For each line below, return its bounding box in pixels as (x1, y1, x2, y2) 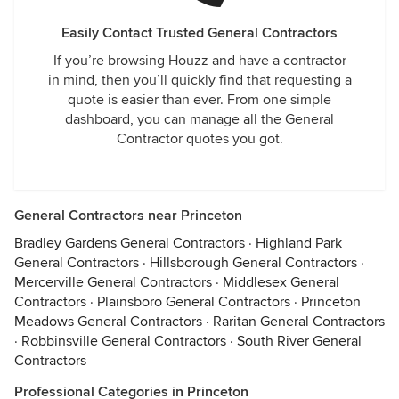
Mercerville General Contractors (14, 273, 212, 291)
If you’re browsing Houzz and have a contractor (53, 52, 346, 69)
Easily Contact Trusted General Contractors (61, 24, 338, 42)
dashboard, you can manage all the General (65, 110, 334, 128)
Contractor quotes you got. (116, 130, 283, 148)
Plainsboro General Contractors (97, 293, 290, 311)
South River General (237, 332, 362, 350)
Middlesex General (223, 273, 339, 291)
